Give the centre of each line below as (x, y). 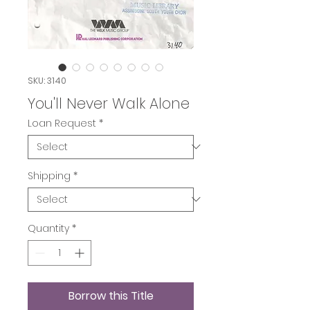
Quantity (48, 228)
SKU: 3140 (47, 80)
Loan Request (62, 123)
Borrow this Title (111, 295)
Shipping (49, 175)
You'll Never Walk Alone (109, 103)
